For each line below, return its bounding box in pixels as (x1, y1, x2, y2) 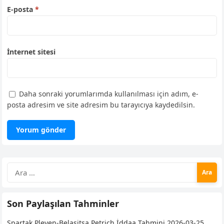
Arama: (6, 162, 34, 173)
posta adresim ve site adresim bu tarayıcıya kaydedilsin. (7, 100, 195, 110)
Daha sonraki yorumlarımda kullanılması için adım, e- (19, 89, 199, 98)
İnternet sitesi (7, 47, 56, 56)
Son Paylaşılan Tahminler (7, 197, 119, 210)
